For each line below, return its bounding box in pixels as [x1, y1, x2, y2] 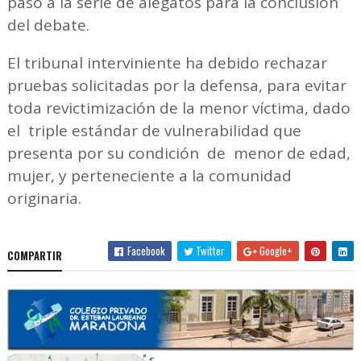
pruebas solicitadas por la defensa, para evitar [6, 74, 346, 96]
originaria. [6, 187, 89, 209]
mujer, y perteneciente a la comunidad [6, 164, 292, 186]
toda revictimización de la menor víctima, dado [6, 97, 351, 118]
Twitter [193, 242, 226, 259]
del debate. [6, 14, 93, 35]
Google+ [257, 242, 293, 259]
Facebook [125, 242, 166, 259]
